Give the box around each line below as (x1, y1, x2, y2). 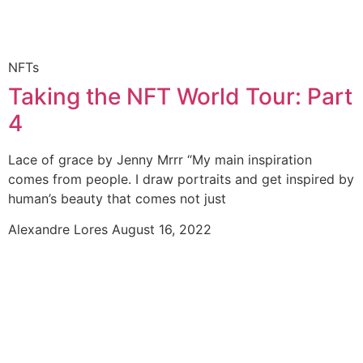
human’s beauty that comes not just (8, 190, 226, 207)
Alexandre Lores (8, 221, 112, 238)
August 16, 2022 (112, 221, 211, 238)
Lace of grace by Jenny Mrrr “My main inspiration (8, 151, 312, 168)
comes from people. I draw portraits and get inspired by (8, 170, 354, 187)
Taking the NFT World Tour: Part (8, 82, 352, 110)
